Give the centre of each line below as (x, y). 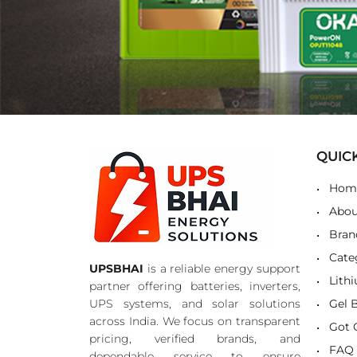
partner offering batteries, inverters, (195, 286)
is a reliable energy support (222, 269)
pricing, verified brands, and (195, 339)
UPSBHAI (116, 269)
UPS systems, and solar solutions (195, 304)
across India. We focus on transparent (195, 322)
